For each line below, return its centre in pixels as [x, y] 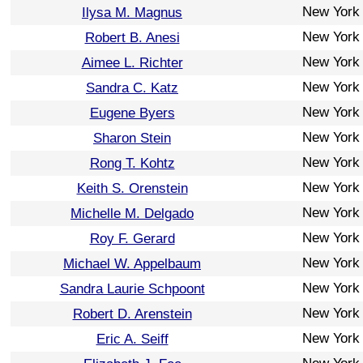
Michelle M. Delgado [132, 213]
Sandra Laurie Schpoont [132, 288]
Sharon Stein [132, 138]
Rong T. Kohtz [132, 163]
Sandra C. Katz [132, 88]
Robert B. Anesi [132, 37]
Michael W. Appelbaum [132, 263]
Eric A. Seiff [132, 339]
